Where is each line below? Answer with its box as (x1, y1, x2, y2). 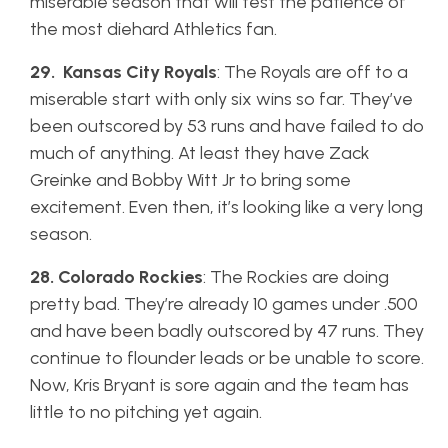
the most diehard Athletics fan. (30, 18, 277, 40)
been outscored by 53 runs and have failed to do (30, 115, 424, 137)
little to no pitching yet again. (30, 401, 266, 423)
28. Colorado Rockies (30, 266, 203, 288)
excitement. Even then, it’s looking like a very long (30, 196, 423, 218)
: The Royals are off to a (217, 61, 408, 83)
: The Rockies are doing (203, 266, 389, 288)
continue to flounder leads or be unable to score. (30, 347, 424, 369)
